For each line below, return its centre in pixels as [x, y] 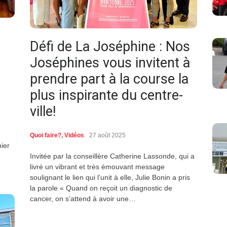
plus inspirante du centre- [106, 96]
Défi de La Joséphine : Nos [110, 47]
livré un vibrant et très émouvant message [97, 167]
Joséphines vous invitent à [110, 63]
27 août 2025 [107, 136]
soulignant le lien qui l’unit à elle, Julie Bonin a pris [110, 178]
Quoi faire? [46, 136]
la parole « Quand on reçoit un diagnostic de [101, 188]
